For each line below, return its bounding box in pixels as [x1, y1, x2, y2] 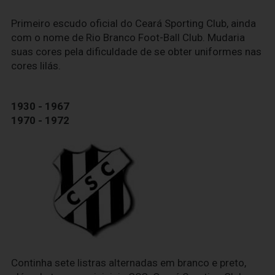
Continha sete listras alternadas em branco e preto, [11, 256, 246, 269]
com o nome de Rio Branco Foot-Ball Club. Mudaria [11, 31, 245, 44]
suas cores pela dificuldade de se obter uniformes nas [11, 45, 261, 58]
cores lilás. [11, 59, 61, 72]
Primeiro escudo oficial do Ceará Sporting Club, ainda [11, 17, 256, 29]
